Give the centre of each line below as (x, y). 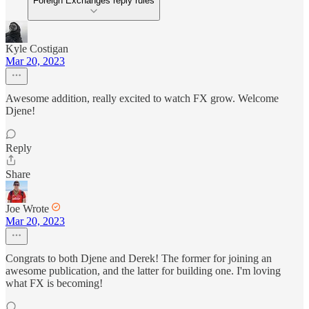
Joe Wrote (27, 209)
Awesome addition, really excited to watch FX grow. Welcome (142, 99)
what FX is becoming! (54, 283)
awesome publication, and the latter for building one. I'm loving (143, 271)
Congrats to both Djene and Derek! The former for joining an (139, 259)
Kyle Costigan (37, 49)
